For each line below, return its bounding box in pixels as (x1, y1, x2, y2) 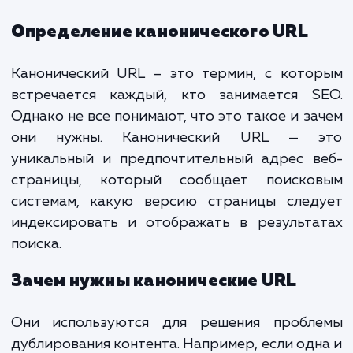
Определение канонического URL (12, 183, 343, 203)
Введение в (12, 79, 207, 115)
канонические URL (12, 120, 334, 156)
